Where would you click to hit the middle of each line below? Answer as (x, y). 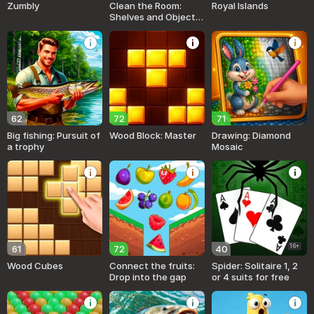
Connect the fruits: (152, 265)
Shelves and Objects (155, 16)
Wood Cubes (35, 265)
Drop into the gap (148, 277)
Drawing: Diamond (252, 136)
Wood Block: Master (153, 136)
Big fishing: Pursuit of (54, 136)
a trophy (26, 147)
